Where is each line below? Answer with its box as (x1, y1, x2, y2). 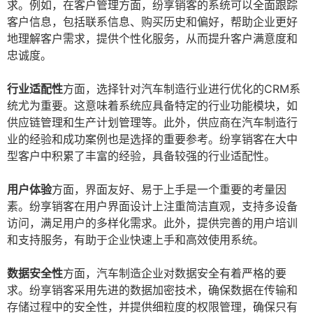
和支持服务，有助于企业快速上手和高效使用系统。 (7, 233, 264, 247)
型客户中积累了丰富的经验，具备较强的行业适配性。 (7, 149, 275, 163)
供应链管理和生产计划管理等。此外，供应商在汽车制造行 (7, 115, 298, 130)
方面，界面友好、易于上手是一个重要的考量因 (52, 182, 286, 197)
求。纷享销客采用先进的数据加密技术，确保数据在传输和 (7, 283, 298, 298)
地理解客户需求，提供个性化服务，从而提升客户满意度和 (7, 31, 298, 46)
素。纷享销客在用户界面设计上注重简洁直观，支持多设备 (7, 199, 298, 214)
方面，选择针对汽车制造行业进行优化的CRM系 (63, 82, 300, 96)
